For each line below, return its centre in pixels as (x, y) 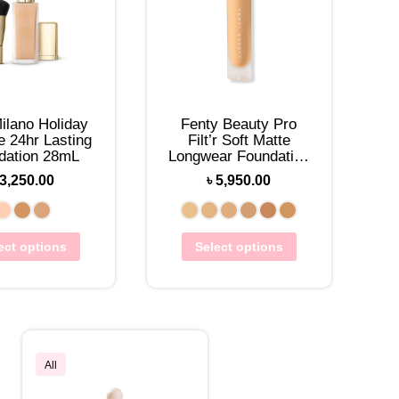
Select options (239, 247)
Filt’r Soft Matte (239, 141)
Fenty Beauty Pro (239, 125)
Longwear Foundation (239, 157)
